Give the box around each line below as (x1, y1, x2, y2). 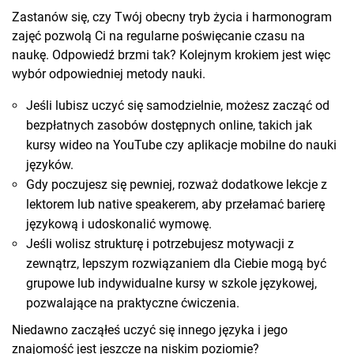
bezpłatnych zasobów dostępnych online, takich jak (26, 118, 312, 134)
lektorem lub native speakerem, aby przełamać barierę (26, 197, 325, 213)
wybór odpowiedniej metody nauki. (12, 66, 205, 82)
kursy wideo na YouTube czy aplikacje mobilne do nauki (26, 137, 337, 153)
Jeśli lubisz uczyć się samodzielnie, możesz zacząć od (26, 98, 330, 114)
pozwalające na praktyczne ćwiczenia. (26, 296, 239, 311)
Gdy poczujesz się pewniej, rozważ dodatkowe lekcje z (26, 177, 327, 193)
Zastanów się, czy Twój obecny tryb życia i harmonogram (12, 9, 332, 25)
